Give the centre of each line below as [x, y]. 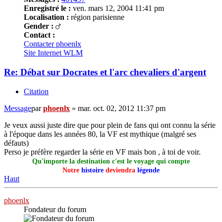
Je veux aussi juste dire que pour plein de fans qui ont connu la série [110, 125]
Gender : [39, 26]
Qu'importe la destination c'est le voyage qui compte [111, 161]
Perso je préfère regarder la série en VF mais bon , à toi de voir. [102, 152]
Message [18, 108]
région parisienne [97, 17]
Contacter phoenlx [53, 44]
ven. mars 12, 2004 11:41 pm [117, 8]
